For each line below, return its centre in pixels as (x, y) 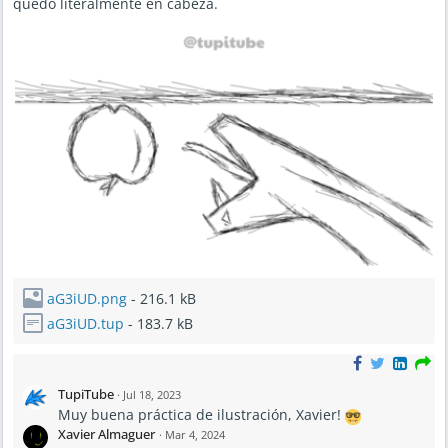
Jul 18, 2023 (152, 395)
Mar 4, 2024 (195, 435)
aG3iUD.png (87, 299)
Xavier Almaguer (106, 434)
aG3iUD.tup (85, 324)
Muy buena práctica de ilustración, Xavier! (201, 415)
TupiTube (87, 394)
